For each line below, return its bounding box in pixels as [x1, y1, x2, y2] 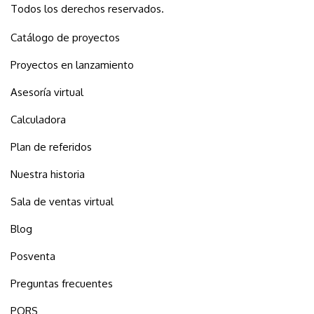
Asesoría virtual [11, 86, 83, 100]
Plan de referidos [11, 140, 92, 154]
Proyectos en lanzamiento [11, 58, 134, 72]
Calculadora [11, 113, 66, 127]
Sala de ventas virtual [11, 195, 114, 209]
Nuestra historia [11, 168, 85, 182]
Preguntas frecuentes [11, 277, 113, 291]
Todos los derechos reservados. [11, 2, 164, 16]
